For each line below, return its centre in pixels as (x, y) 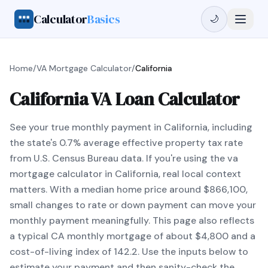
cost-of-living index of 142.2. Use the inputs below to (129, 252)
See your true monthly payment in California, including (131, 127)
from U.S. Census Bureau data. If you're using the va (124, 158)
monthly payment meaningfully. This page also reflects (132, 220)
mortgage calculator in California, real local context (125, 174)
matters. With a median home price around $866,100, (129, 189)
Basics (104, 19)
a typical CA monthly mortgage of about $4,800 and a (133, 236)
